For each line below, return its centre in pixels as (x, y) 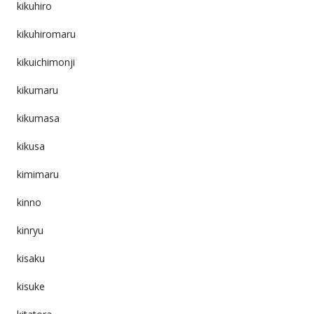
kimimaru (37, 174)
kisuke (30, 286)
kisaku (30, 258)
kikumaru (37, 90)
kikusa (30, 146)
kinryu (30, 230)
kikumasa (38, 118)
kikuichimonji (46, 62)
